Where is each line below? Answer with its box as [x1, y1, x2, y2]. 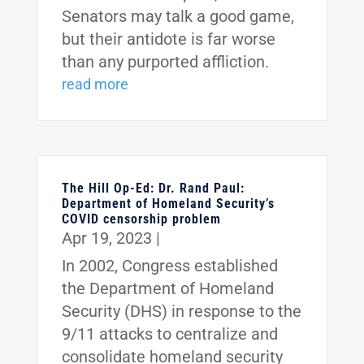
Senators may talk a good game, [61, 6, 294, 27]
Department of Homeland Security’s [61, 196, 275, 212]
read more [61, 76, 128, 93]
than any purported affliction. [61, 52, 269, 72]
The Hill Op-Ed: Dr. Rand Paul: [61, 180, 245, 197]
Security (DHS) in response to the [61, 301, 301, 322]
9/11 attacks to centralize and [61, 324, 278, 344]
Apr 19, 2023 [61, 228, 152, 249]
